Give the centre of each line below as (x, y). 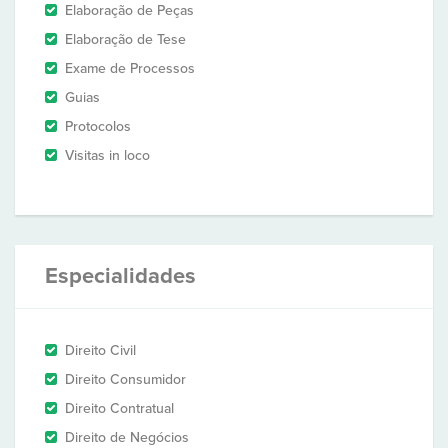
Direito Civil (100, 350)
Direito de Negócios (127, 437)
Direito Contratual (119, 408)
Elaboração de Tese (125, 39)
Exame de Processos (130, 68)
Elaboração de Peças (129, 10)
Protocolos (98, 126)
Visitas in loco (107, 155)
